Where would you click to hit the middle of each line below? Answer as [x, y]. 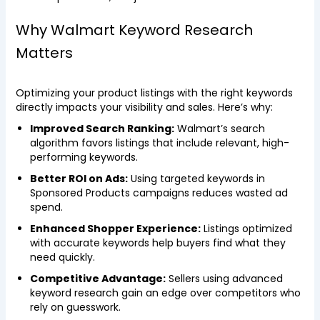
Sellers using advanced [224, 279]
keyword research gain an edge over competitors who [165, 293]
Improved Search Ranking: [102, 129]
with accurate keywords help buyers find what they [157, 243]
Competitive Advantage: [97, 279]
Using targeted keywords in [196, 179]
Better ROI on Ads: [79, 179]
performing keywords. [84, 157]
